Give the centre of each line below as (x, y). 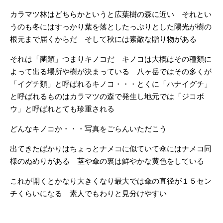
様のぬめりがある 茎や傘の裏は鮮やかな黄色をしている (107, 161)
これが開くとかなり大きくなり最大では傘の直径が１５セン (111, 181)
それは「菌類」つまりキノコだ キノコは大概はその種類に (111, 59)
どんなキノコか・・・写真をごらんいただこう (88, 129)
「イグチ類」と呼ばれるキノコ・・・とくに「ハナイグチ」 (111, 84)
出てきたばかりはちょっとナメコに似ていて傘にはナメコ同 (111, 149)
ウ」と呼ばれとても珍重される (62, 109)
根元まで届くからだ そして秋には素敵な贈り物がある (103, 39)
